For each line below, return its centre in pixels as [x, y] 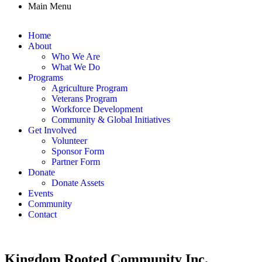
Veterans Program [84, 98]
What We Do [76, 67]
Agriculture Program [89, 88]
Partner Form [76, 161]
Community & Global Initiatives [111, 119]
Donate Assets [78, 182]
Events [41, 193]
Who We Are [76, 56]
